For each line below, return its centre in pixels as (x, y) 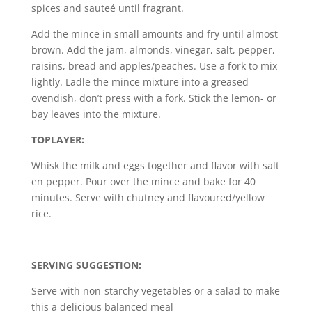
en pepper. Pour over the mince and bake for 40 (143, 181)
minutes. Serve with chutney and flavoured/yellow (148, 197)
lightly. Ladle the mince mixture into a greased (140, 81)
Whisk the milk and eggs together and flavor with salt (155, 165)
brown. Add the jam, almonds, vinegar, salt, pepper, (153, 49)
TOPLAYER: (57, 139)
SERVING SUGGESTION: (86, 265)
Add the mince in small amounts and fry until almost (154, 33)
